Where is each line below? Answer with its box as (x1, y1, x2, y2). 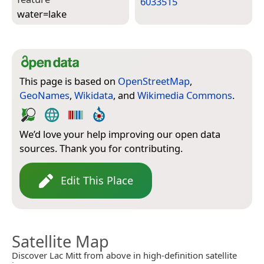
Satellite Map (12, 230, 109, 253)
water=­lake (17, 6, 67, 21)
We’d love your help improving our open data (19, 127, 220, 141)
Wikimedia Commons (137, 88, 232, 103)
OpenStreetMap (118, 74, 190, 88)
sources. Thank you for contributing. (19, 141, 183, 156)
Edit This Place (61, 173, 133, 188)
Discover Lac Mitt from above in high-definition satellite (12, 249, 237, 262)
